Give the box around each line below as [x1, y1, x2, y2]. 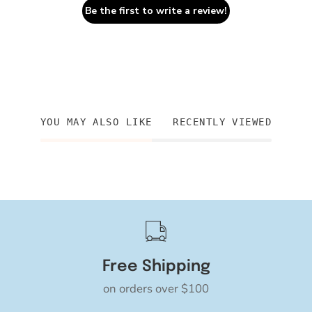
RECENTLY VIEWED [173, 116, 272, 127]
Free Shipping [102, 258, 210, 274]
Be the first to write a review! [85, 3, 227, 17]
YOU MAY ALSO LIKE [40, 116, 153, 127]
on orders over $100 [103, 280, 209, 297]
